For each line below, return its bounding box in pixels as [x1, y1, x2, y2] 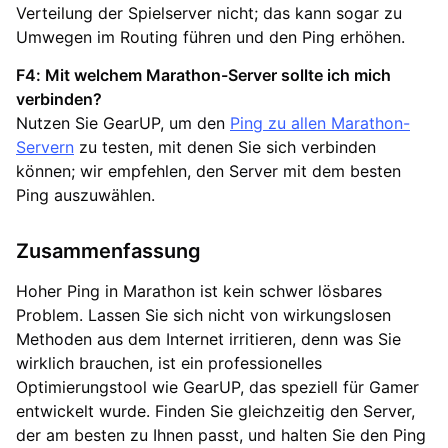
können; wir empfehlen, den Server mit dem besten [16, 161, 401, 182]
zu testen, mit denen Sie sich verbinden [74, 137, 376, 158]
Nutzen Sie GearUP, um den [16, 113, 230, 134]
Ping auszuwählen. [16, 185, 155, 206]
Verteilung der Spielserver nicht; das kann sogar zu [16, 3, 402, 24]
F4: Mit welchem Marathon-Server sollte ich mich [16, 65, 391, 86]
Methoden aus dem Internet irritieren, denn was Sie [16, 329, 401, 350]
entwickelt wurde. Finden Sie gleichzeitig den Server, [16, 401, 415, 422]
